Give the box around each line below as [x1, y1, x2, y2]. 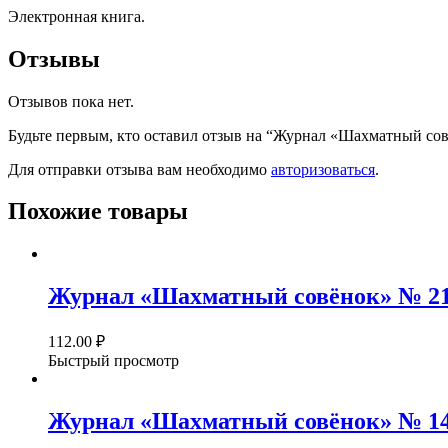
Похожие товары [8, 198, 188, 225]
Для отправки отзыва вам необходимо [8, 160, 271, 178]
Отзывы [8, 45, 100, 72]
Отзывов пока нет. [8, 92, 134, 110]
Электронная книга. [8, 7, 145, 25]
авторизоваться [271, 160, 375, 178]
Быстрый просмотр [48, 352, 179, 370]
